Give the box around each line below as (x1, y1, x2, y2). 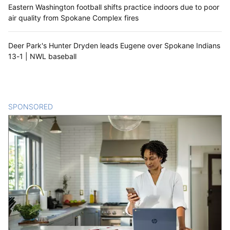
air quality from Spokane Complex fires (8, 13, 139, 22)
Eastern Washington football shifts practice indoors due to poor (8, 2, 219, 11)
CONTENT (53, 102, 88, 111)
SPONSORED (8, 102, 53, 111)
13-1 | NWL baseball (8, 51, 76, 61)
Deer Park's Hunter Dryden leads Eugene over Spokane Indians (8, 41, 220, 50)
